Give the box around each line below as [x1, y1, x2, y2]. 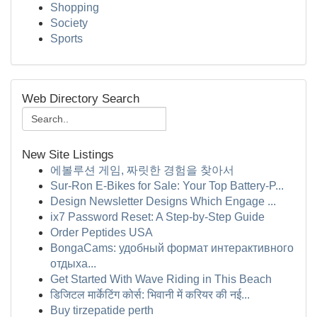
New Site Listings [22, 148, 114, 161]
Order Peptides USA [50, 226, 153, 238]
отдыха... [50, 258, 96, 270]
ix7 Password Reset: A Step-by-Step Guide [50, 211, 265, 223]
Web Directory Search [22, 92, 139, 105]
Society [50, 17, 88, 29]
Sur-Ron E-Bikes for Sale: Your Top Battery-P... [50, 180, 284, 192]
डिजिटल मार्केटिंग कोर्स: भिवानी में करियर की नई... [50, 289, 250, 301]
